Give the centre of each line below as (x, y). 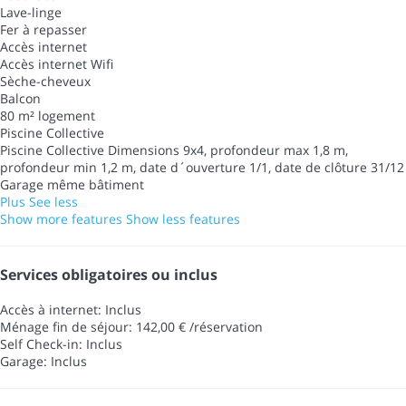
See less (53, 202)
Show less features (183, 219)
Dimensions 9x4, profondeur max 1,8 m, (228, 150)
